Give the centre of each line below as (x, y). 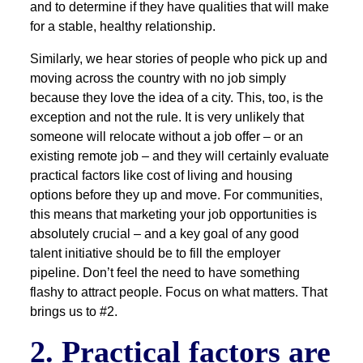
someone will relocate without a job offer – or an (167, 137)
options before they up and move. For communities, (177, 195)
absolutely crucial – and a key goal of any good (165, 234)
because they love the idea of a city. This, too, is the (177, 98)
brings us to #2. (74, 312)
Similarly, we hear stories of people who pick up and (179, 59)
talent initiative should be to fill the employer (156, 254)
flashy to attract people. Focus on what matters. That (179, 293)
